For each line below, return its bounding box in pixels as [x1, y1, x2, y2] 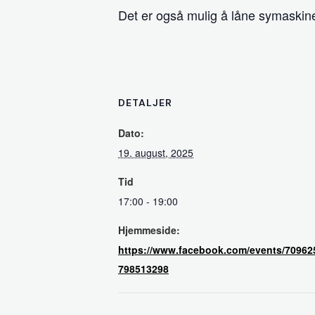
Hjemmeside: [118, 223, 180, 237]
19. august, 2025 [118, 146, 193, 160]
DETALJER [118, 96, 172, 109]
